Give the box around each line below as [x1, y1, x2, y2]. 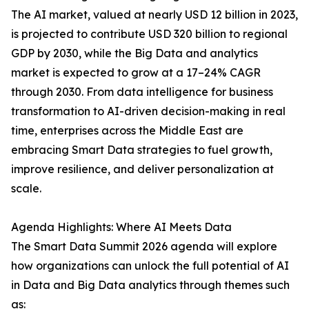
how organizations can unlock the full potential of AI [11, 259, 289, 273]
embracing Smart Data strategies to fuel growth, [11, 143, 272, 157]
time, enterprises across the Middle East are [11, 123, 243, 138]
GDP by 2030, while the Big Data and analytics [11, 46, 258, 61]
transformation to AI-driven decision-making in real [11, 104, 286, 119]
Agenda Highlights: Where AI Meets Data [11, 220, 232, 235]
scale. [11, 181, 41, 196]
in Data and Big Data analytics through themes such [11, 278, 290, 292]
